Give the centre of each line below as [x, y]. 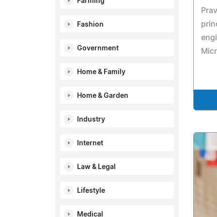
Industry [91, 120]
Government [98, 48]
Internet [90, 143]
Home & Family [101, 72]
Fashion [90, 25]
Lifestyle [91, 191]
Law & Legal [96, 167]
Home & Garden [103, 96]
